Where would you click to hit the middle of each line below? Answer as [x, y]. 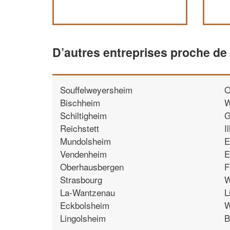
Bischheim [80, 102]
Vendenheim [83, 154]
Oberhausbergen [92, 166]
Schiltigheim [83, 115]
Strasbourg [81, 179]
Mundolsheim [85, 141]
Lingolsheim [83, 218]
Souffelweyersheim [96, 89]
